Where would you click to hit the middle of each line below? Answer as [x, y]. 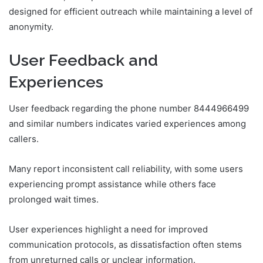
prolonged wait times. [54, 199]
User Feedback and [83, 60]
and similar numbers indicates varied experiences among [127, 123]
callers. [24, 139]
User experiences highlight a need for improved [108, 229]
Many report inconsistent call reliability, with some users [126, 168]
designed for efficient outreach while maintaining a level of [131, 12]
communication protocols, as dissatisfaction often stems [125, 244]
